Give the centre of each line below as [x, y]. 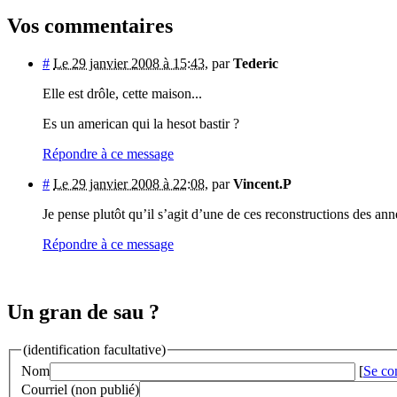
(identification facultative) [94, 349]
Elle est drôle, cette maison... [122, 93]
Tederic [256, 63]
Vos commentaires [90, 25]
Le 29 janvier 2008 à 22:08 [129, 183]
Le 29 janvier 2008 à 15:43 [129, 63]
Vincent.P [262, 183]
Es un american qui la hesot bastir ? [141, 123]
